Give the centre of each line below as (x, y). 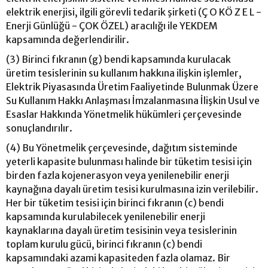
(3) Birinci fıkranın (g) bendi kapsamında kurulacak (118, 59)
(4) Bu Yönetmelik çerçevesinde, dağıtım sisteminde (122, 147)
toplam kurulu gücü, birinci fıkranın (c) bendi (104, 244)
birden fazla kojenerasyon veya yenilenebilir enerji (118, 175)
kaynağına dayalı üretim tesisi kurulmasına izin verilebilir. (132, 189)
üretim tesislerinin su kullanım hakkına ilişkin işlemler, (124, 73)
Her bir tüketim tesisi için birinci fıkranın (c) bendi (115, 202)
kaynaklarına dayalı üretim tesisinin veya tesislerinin (121, 230)
